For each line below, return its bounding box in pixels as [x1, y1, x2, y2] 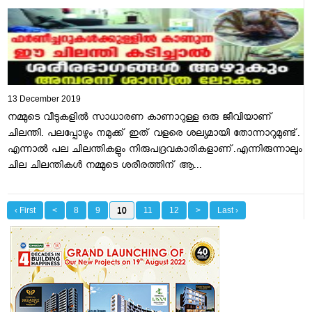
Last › [217, 205, 238, 216]
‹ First [14, 205, 36, 216]
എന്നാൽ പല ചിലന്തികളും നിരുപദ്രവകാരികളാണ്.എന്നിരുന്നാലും [7, 143, 302, 159]
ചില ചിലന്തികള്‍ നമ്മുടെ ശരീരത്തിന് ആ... [7, 159, 202, 175]
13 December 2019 [7, 94, 81, 104]
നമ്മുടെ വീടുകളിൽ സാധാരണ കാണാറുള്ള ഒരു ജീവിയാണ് [7, 111, 273, 127]
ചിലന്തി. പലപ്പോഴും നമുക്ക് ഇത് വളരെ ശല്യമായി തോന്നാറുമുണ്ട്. [7, 127, 300, 143]
